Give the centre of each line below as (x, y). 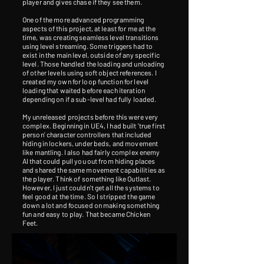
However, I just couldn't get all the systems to (91, 187)
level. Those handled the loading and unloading (93, 64)
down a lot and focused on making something (91, 205)
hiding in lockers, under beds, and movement (90, 143)
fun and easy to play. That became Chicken (86, 214)
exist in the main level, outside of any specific (91, 55)
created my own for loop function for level (86, 81)
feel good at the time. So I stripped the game (89, 196)
